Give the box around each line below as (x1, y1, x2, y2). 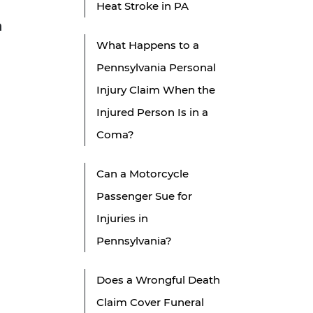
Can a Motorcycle (96, 167, 189, 181)
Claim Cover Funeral (96, 296, 204, 310)
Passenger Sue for (96, 189, 192, 203)
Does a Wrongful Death (96, 273, 220, 287)
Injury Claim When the (96, 83, 215, 97)
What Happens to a (96, 38, 199, 52)
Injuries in (96, 212, 148, 226)
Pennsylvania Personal (96, 61, 216, 75)
